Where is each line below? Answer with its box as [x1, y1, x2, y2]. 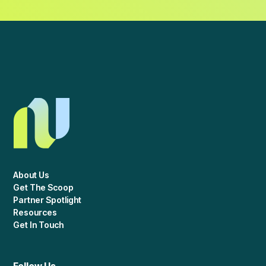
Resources [13, 207, 58, 217]
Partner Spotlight [13, 194, 82, 205]
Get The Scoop [13, 182, 74, 192]
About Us [13, 169, 50, 180]
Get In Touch [13, 219, 64, 230]
